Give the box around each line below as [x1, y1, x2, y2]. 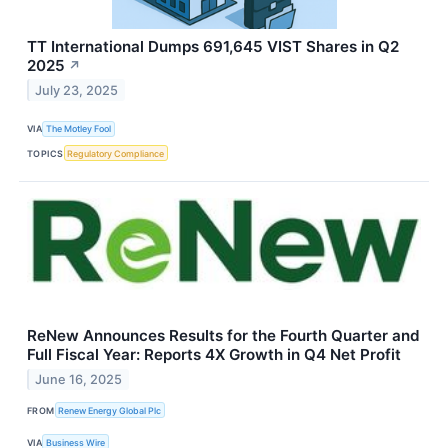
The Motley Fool [46, 123, 112, 135]
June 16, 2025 [35, 371, 123, 387]
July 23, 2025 [35, 82, 119, 98]
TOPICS [27, 147, 64, 159]
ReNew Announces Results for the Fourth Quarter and [27, 326, 420, 346]
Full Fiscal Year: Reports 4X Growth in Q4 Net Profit [27, 345, 401, 365]
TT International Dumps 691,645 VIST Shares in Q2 [27, 36, 399, 56]
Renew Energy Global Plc [58, 404, 162, 416]
